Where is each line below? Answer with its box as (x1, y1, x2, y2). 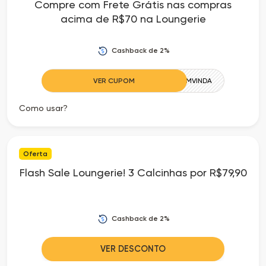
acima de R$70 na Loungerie (60, 12, 206, 25)
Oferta (23, 149, 47, 158)
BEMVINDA (178, 76, 212, 85)
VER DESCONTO (100, 243, 166, 254)
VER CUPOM (93, 76, 135, 85)
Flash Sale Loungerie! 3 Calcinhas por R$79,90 (19, 166, 247, 179)
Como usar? (19, 103, 68, 113)
